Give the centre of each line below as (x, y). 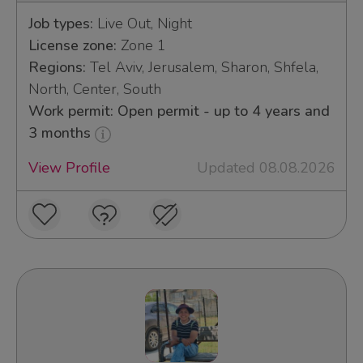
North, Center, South (94, 90)
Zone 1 (141, 46)
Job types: (60, 24)
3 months (61, 133)
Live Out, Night (142, 24)
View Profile (69, 168)
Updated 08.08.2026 (266, 168)
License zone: (72, 46)
